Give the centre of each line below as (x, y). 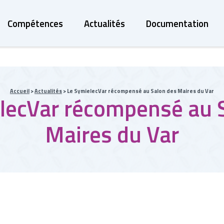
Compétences (35, 23)
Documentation (177, 23)
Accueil (19, 91)
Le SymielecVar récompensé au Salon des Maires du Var (140, 91)
